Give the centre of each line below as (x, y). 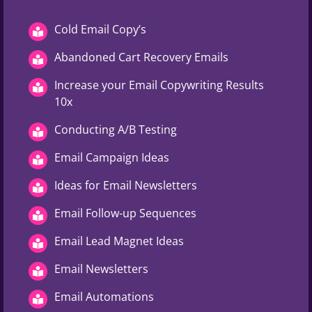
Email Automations (104, 296)
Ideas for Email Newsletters (126, 185)
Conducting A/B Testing (116, 129)
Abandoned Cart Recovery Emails (141, 57)
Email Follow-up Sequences (125, 213)
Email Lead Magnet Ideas (119, 241)
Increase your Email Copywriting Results (159, 85)
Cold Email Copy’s (100, 29)
